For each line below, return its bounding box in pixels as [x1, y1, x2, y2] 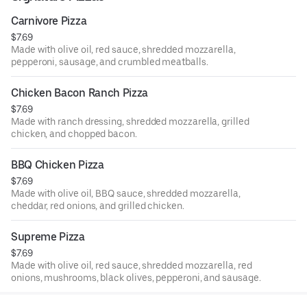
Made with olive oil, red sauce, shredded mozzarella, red [11, 259, 252, 271]
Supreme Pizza [11, 230, 85, 243]
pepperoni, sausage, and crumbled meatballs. [11, 56, 208, 67]
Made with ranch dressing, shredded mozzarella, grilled [11, 115, 249, 127]
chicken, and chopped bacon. [11, 127, 137, 139]
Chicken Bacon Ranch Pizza [11, 86, 148, 99]
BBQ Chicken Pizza [11, 158, 104, 171]
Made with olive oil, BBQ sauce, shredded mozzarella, [11, 187, 241, 199]
